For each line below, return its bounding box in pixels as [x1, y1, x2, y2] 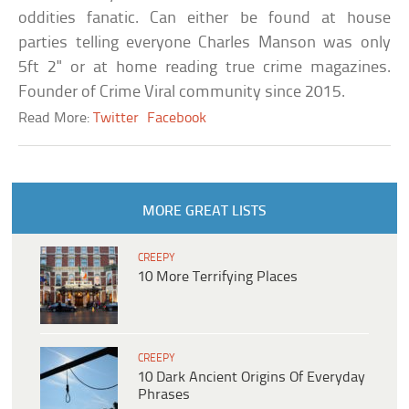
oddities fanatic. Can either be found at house [18, 9, 391, 27]
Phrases [138, 386, 190, 403]
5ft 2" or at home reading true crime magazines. [18, 58, 391, 77]
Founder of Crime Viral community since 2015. [18, 83, 346, 101]
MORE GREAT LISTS [142, 203, 267, 219]
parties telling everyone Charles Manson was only [18, 34, 391, 52]
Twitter [93, 110, 140, 126]
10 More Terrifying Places [138, 268, 298, 285]
